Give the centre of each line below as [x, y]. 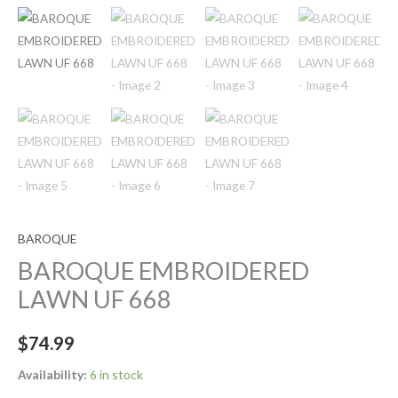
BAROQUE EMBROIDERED [163, 271]
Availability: [52, 374]
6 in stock [116, 374]
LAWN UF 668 [95, 299]
